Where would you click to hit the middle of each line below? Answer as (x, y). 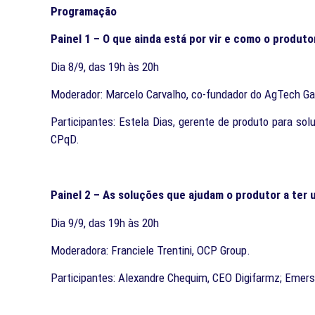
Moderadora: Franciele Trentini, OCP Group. (150, 251)
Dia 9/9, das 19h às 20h (105, 223)
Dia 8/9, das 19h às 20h (105, 66)
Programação (84, 11)
